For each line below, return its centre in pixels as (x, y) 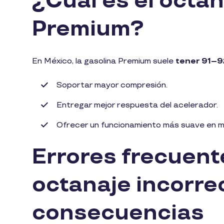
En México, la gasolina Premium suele (104, 61)
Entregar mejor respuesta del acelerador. (137, 105)
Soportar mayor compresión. (112, 85)
